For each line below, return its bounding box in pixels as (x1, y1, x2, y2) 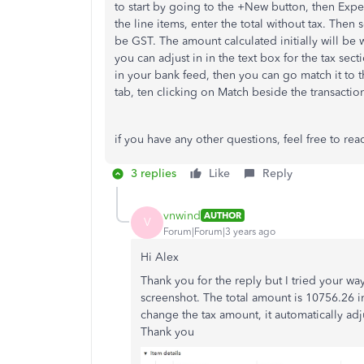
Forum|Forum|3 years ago (163, 225, 275, 237)
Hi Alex (141, 250, 182, 265)
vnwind (163, 208, 201, 223)
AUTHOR (204, 210, 241, 222)
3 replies (131, 167, 176, 181)
